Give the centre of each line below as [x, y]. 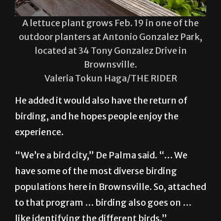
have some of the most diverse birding [96, 195]
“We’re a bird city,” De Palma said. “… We [101, 179]
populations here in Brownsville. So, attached [110, 211]
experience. [39, 156]
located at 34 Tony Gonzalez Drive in [110, 74]
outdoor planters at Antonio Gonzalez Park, [110, 61]
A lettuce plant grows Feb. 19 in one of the [110, 47]
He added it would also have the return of [101, 124]
